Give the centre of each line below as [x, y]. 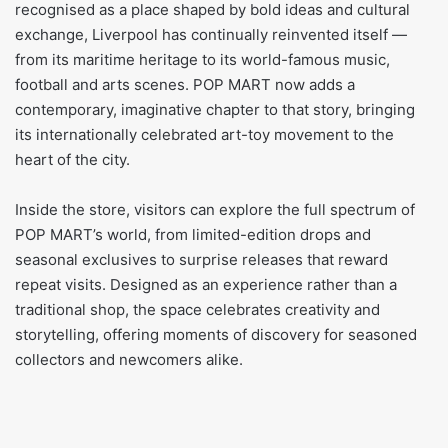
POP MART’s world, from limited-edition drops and [193, 234]
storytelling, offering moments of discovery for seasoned [216, 334]
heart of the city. [72, 159]
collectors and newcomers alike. [129, 359]
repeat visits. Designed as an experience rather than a [206, 284]
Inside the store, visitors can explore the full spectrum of [215, 209]
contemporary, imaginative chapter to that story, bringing [215, 109]
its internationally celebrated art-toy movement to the [204, 134]
